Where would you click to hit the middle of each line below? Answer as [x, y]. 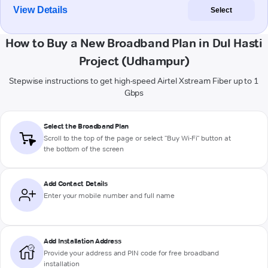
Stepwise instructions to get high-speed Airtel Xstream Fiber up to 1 [134, 81]
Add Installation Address [83, 241]
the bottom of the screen [84, 149]
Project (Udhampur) [134, 61]
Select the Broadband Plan [86, 126]
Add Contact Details [76, 184]
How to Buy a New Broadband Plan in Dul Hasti [134, 43]
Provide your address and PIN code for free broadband [132, 253]
